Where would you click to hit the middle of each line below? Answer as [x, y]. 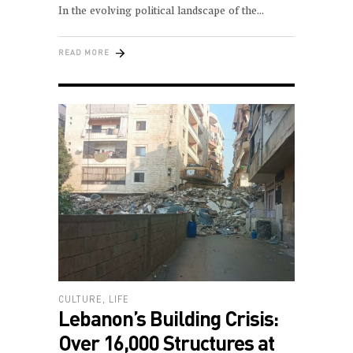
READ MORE [84, 52]
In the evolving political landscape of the [158, 11]
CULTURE [80, 299]
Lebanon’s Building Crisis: [168, 318]
